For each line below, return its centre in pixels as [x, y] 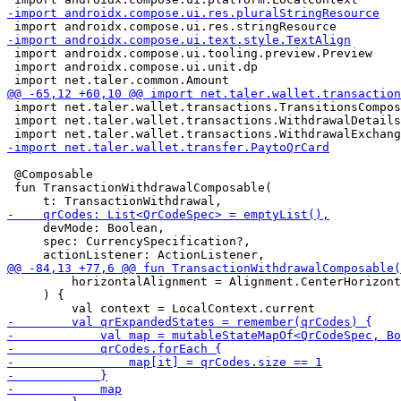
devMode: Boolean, [86, 228]
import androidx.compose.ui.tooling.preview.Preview [190, 53]
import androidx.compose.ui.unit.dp [132, 67]
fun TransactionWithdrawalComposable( [140, 188]
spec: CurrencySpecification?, [129, 241]
